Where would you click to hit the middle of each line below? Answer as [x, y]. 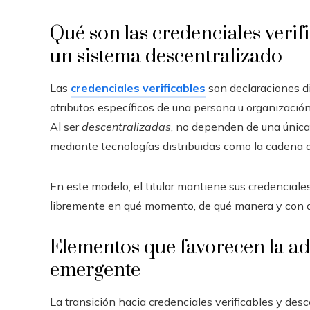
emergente [95, 270]
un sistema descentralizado [166, 56]
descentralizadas [126, 126]
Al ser [66, 126]
